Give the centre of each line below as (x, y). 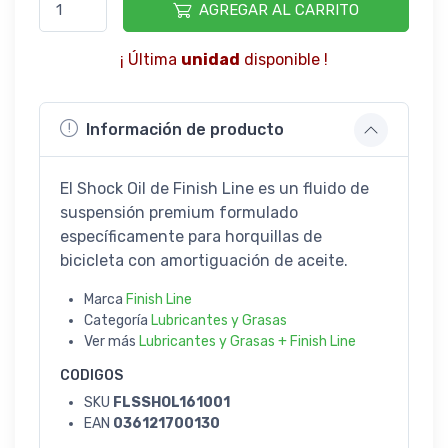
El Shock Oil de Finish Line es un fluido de (214, 188)
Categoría (117, 320)
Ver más (111, 341)
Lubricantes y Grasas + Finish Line (247, 341)
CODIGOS (91, 375)
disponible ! (284, 59)
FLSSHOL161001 (171, 402)
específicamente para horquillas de (191, 236)
